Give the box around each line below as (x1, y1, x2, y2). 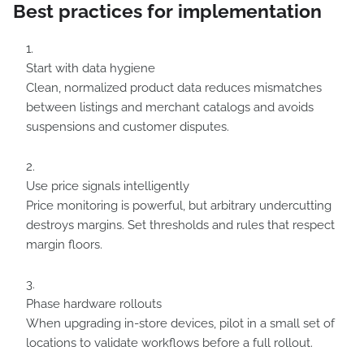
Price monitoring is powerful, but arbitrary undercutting (26, 198, 331, 213)
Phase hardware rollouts (26, 297, 162, 311)
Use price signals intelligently (26, 179, 189, 193)
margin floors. (26, 237, 102, 252)
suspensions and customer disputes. (26, 119, 229, 134)
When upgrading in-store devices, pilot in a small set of (26, 316, 335, 331)
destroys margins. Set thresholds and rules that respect (26, 218, 335, 232)
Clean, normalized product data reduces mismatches (26, 80, 322, 95)
